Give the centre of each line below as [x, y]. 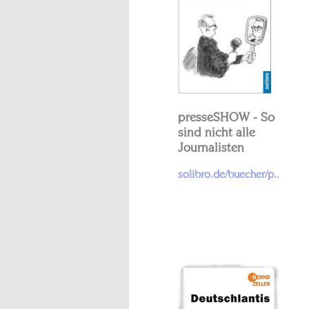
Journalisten [211, 147]
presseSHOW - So [226, 117]
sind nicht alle [217, 132]
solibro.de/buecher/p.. [229, 174]
